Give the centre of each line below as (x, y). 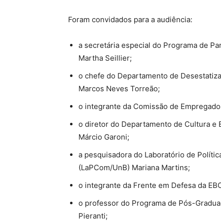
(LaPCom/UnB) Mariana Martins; (134, 167)
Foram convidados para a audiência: (130, 19)
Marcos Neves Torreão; (119, 89)
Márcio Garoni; (104, 137)
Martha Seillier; (105, 58)
